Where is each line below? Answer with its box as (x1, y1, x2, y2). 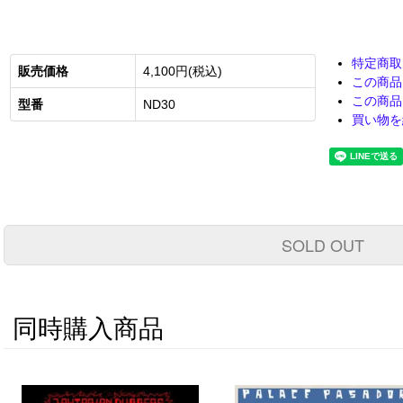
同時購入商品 (13, 315, 164, 344)
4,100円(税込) (143, 64, 223, 79)
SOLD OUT (282, 233, 364, 257)
